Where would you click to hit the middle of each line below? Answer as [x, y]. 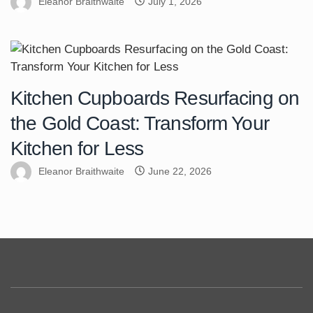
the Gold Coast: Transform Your [140, 123]
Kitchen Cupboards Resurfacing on [155, 98]
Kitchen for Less [77, 148]
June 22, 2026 [180, 171]
